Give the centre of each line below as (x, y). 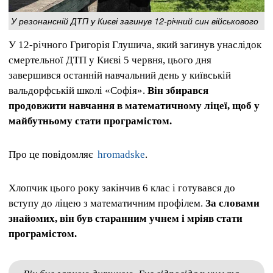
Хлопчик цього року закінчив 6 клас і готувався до (122, 188)
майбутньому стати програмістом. (90, 121)
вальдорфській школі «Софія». (78, 90)
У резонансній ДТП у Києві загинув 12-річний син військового (135, 21)
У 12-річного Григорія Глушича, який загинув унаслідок (135, 45)
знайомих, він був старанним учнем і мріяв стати (126, 219)
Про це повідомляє (53, 155)
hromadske (121, 155)
